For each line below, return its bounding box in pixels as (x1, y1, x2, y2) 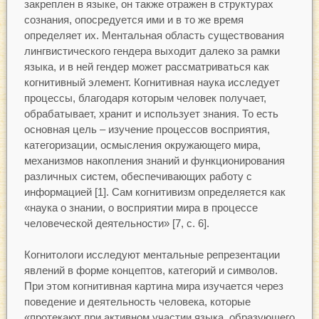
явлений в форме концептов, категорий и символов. (23, 264, 278, 277)
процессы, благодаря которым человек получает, (23, 91, 266, 104)
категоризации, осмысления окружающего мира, (23, 138, 261, 151)
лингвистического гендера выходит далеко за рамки (23, 44, 280, 57)
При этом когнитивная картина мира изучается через (23, 280, 283, 293)
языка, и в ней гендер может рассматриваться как (23, 60, 269, 73)
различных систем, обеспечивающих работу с (23, 169, 252, 182)
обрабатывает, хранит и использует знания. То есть (23, 107, 278, 120)
